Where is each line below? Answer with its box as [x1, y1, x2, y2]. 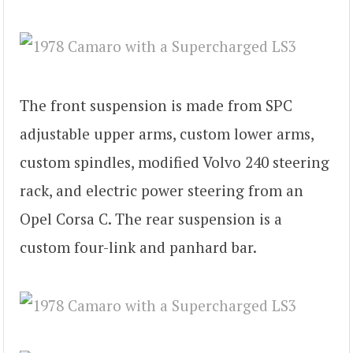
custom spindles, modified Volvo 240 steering [20, 151, 329, 172]
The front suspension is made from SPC [20, 95, 292, 115]
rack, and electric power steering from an [20, 180, 303, 200]
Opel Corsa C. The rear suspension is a [20, 208, 282, 229]
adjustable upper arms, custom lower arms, [20, 123, 314, 143]
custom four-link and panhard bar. [20, 236, 257, 257]
